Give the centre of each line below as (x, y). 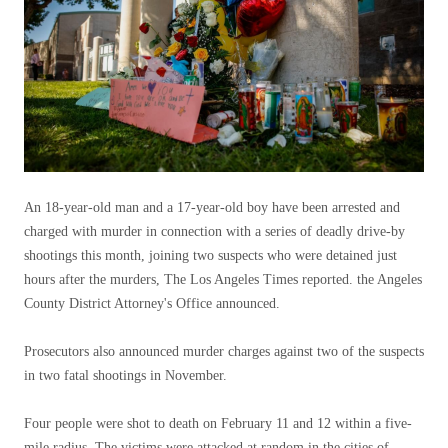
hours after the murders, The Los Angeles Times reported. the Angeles (223, 279)
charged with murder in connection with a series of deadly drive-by (214, 231)
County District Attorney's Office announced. (152, 303)
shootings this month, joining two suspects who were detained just (210, 255)
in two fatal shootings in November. (125, 375)
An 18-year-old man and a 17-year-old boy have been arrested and (212, 207)
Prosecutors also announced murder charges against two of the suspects (224, 351)
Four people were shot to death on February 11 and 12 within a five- (218, 423)
